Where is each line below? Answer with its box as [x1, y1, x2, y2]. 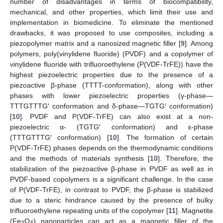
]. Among [185, 39, 213, 47]
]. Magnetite [176, 206, 213, 215]
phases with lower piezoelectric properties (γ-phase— [10, 91, 213, 100]
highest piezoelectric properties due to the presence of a [10, 70, 213, 79]
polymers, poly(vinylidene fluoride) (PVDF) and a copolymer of [10, 49, 213, 58]
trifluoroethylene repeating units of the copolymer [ [10, 206, 168, 215]
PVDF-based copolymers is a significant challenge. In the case [10, 175, 213, 183]
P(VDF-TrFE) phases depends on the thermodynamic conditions [10, 143, 213, 152]
